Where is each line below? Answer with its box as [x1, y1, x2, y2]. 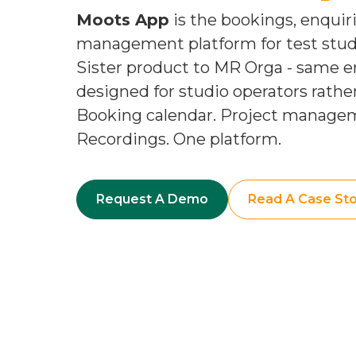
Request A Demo [96, 192, 208, 207]
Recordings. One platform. [76, 130, 281, 149]
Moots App [76, 10, 169, 29]
